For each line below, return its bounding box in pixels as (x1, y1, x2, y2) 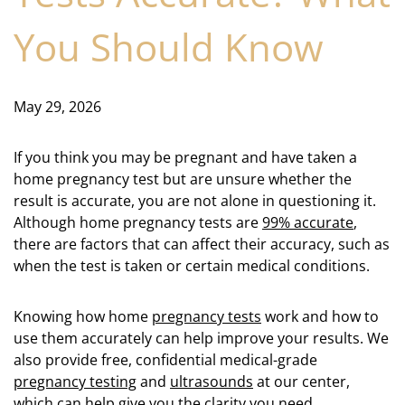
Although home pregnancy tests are (14, 212, 262, 232)
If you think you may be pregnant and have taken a (14, 147, 357, 167)
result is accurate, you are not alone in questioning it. (14, 191, 376, 211)
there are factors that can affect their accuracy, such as (14, 234, 390, 254)
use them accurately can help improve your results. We (14, 328, 389, 348)
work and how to (261, 306, 379, 326)
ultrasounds (170, 372, 253, 391)
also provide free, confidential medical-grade (14, 350, 317, 370)
